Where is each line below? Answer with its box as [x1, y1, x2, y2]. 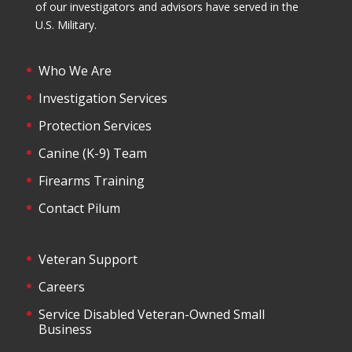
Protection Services [38, 116, 152, 134]
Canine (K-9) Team [38, 144, 147, 162]
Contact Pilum [38, 199, 120, 217]
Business [38, 320, 92, 338]
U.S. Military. [35, 16, 97, 32]
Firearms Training [38, 171, 145, 189]
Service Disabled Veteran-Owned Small [38, 305, 265, 323]
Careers [38, 277, 85, 295]
